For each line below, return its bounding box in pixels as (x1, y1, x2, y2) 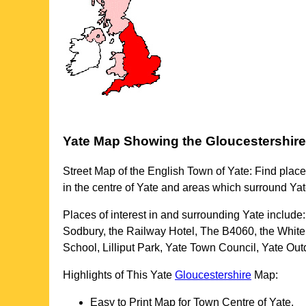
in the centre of (63, 182, 137, 194)
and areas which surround (158, 182, 290, 194)
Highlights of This (63, 269, 150, 281)
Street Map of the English (63, 165, 187, 178)
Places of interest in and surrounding (63, 209, 242, 221)
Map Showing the (90, 133, 206, 148)
